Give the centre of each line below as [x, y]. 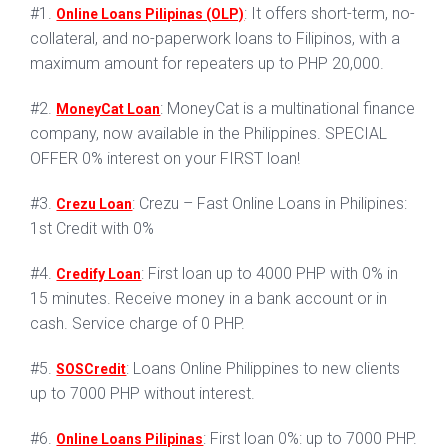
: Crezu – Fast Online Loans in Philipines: [270, 204]
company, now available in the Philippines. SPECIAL [209, 134]
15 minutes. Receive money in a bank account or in [209, 299]
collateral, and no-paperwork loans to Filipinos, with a [215, 39]
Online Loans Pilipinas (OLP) [150, 14]
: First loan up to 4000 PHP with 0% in [270, 274]
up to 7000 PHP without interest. [143, 394]
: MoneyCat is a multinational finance [288, 109]
